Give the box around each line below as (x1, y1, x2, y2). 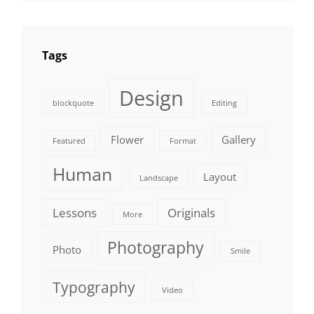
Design (119, 83, 184, 112)
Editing (211, 97, 237, 108)
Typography (53, 277, 135, 298)
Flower (111, 132, 144, 146)
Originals (168, 204, 216, 221)
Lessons (53, 204, 97, 221)
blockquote (53, 97, 94, 108)
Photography (107, 237, 204, 259)
